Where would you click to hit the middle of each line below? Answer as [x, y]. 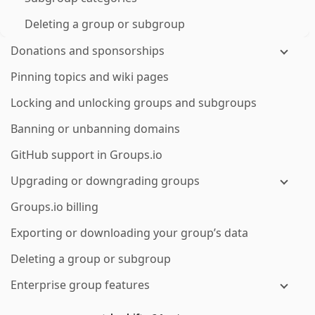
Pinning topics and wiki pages [90, 77]
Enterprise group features [80, 285]
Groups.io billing [54, 207]
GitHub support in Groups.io [86, 155]
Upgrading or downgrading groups [105, 181]
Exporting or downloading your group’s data [129, 233]
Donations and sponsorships [88, 51]
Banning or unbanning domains [95, 129]
